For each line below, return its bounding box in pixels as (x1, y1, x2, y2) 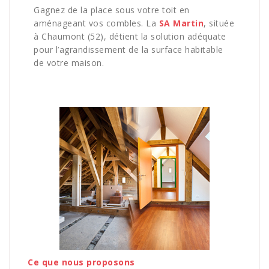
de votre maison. (34, 57, 104, 69)
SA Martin (159, 17, 204, 29)
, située (204, 17, 234, 29)
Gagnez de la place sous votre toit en (34, 4, 190, 16)
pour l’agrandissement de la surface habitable (34, 44, 223, 56)
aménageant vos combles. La (34, 17, 159, 29)
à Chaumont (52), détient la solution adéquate (34, 31, 226, 43)
